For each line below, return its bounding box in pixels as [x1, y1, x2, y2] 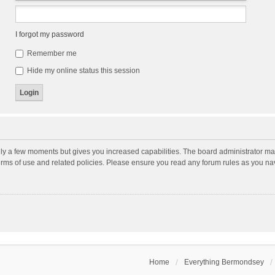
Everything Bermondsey [184, 258, 264, 266]
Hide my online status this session [25, 66, 140, 75]
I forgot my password [15, 30, 84, 39]
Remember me [25, 49, 77, 58]
